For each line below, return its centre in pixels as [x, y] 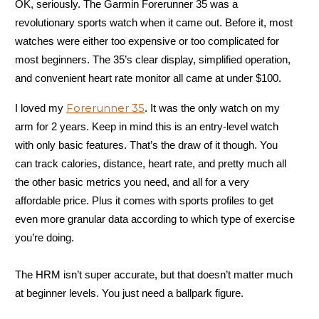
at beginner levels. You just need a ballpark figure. [129, 293]
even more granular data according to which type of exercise [155, 219]
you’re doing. [45, 237]
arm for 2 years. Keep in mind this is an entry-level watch [147, 126]
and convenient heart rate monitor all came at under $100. [148, 78]
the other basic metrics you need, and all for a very [132, 182]
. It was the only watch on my [212, 108]
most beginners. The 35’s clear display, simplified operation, [153, 59]
